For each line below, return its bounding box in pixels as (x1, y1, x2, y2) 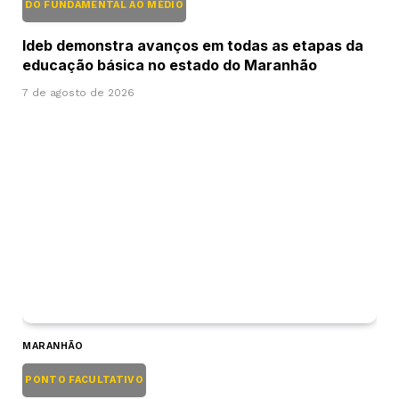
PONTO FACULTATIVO (22, 374, 147, 387)
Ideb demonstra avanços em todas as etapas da (22, 37, 363, 55)
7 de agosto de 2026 (22, 86, 134, 100)
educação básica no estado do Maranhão (22, 56, 317, 75)
